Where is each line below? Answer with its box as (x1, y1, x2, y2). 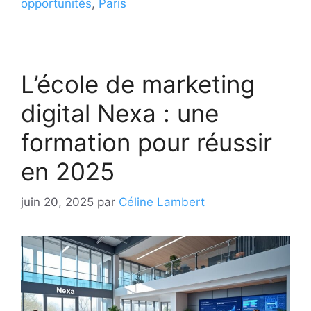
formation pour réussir (21, 127, 272, 157)
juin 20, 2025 (21, 195, 94, 210)
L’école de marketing (21, 69, 255, 99)
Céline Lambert (119, 195, 205, 210)
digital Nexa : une (21, 98, 219, 128)
